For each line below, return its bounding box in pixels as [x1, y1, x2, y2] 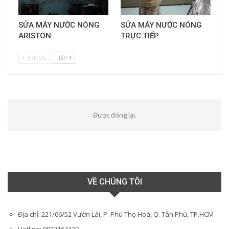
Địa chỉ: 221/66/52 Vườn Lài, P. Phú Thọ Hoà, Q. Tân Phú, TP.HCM [18, 210, 214, 219]
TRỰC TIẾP [121, 31, 159, 41]
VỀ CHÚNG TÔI [87, 177, 142, 187]
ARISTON [18, 31, 51, 41]
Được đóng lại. [93, 110, 136, 120]
